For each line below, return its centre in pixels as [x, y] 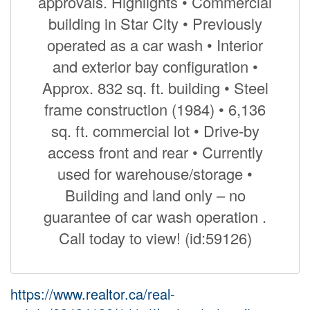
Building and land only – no [155, 194]
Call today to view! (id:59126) [155, 237]
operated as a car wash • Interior [155, 44]
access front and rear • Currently [155, 152]
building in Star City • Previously [155, 23]
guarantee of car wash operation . [155, 216]
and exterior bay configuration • [155, 66]
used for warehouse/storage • [155, 173]
